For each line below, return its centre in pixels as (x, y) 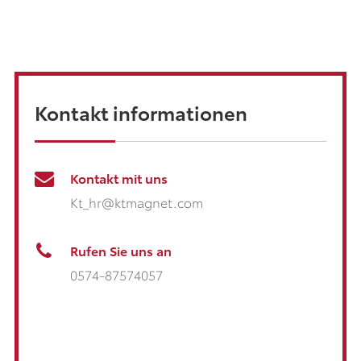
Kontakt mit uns (118, 177)
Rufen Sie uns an (120, 250)
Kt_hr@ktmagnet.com (136, 201)
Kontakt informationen (141, 112)
